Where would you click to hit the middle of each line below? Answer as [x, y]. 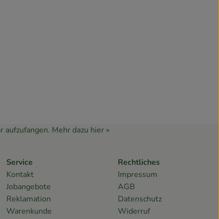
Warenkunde [29, 211]
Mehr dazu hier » [81, 130]
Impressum [137, 175]
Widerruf [134, 211]
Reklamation [29, 199]
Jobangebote [29, 187]
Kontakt [20, 175]
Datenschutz [140, 199]
